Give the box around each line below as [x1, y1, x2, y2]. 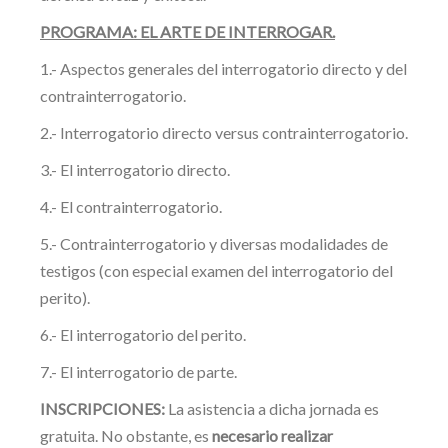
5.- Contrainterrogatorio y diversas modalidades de [40, 234, 388, 253]
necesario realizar [212, 426, 333, 445]
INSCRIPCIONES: [40, 399, 165, 418]
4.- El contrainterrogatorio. [40, 197, 222, 216]
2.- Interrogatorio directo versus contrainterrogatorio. [40, 123, 408, 142]
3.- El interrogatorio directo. [40, 160, 230, 179]
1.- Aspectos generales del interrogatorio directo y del [40, 59, 407, 78]
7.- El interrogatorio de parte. [40, 362, 237, 381]
